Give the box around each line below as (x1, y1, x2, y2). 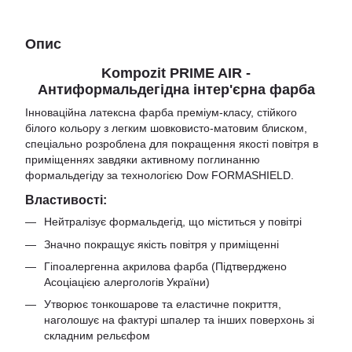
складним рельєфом (44, 329, 150, 343)
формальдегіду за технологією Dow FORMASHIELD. (25, 169, 294, 182)
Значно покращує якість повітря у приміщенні (44, 237, 279, 251)
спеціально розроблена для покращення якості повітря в (25, 137, 318, 151)
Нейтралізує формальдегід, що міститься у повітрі (44, 215, 302, 229)
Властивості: (25, 192, 107, 207)
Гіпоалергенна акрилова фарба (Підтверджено (44, 259, 287, 273)
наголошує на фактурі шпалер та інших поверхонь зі (44, 313, 314, 327)
